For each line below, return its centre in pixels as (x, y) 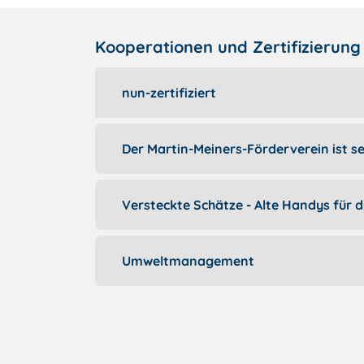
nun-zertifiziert (169, 92)
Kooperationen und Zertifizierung (228, 47)
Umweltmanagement (188, 260)
